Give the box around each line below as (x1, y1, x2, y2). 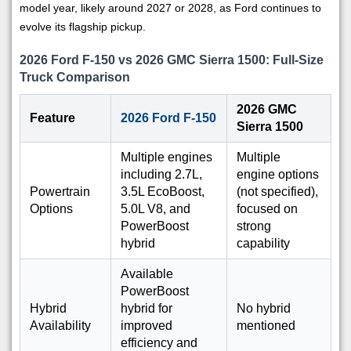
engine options (237, 168, 319, 182)
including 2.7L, (121, 168, 202, 182)
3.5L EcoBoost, (121, 185, 204, 199)
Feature (30, 111, 75, 125)
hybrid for (121, 302, 172, 316)
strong (237, 219, 271, 233)
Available (121, 267, 173, 281)
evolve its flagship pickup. (20, 20, 146, 34)
